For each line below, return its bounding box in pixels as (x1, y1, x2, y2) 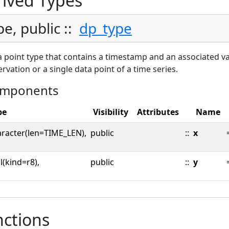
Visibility (93, 106, 128, 118)
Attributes (137, 106, 179, 118)
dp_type (79, 18, 132, 38)
